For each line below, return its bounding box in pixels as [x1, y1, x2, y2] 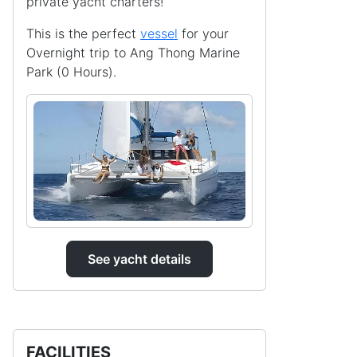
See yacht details [88, 250, 191, 267]
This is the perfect [26, 25, 140, 42]
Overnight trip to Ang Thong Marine [26, 45, 240, 61]
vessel [140, 25, 178, 42]
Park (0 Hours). [26, 64, 116, 80]
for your [178, 25, 229, 42]
